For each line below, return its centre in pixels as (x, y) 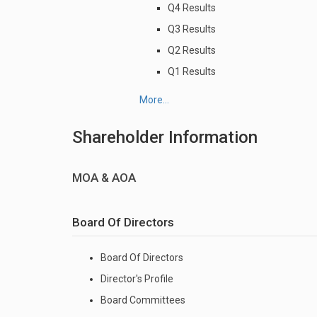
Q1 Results (192, 71)
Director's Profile (137, 279)
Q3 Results (192, 29)
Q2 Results (192, 50)
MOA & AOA (104, 178)
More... (154, 100)
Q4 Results (192, 8)
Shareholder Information (165, 137)
